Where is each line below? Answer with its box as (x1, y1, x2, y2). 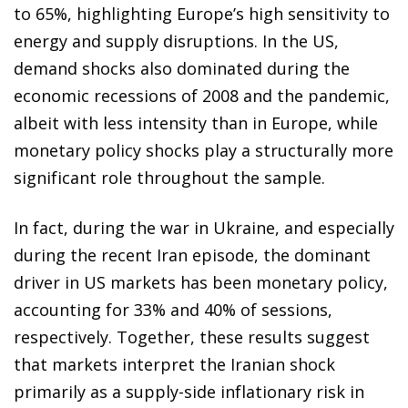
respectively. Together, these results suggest (14, 326, 370, 349)
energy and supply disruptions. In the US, (14, 30, 339, 53)
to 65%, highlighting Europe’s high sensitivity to (14, 3, 390, 25)
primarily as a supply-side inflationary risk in (14, 381, 364, 403)
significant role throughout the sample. (14, 167, 325, 189)
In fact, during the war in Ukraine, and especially (14, 217, 394, 240)
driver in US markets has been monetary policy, (14, 271, 388, 294)
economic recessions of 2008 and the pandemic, (14, 85, 390, 107)
